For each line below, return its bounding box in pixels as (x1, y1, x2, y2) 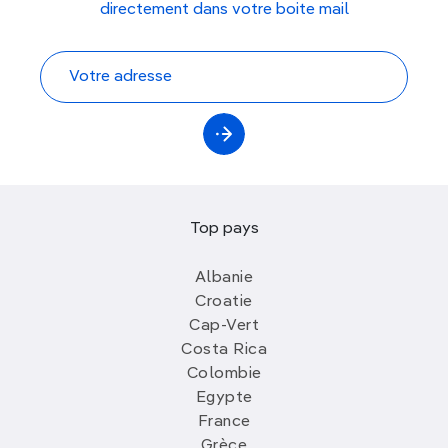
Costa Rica (181, 341, 267, 358)
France (197, 413, 251, 430)
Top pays (189, 220, 259, 237)
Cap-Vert (189, 317, 259, 334)
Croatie (195, 293, 253, 310)
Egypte (195, 389, 253, 406)
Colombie (186, 365, 262, 382)
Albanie (194, 269, 254, 286)
